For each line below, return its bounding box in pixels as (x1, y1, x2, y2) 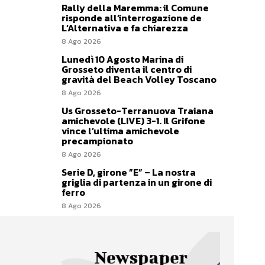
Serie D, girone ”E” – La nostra (62, 164, 196, 179)
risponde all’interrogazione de (62, 10, 202, 25)
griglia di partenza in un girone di (62, 174, 212, 189)
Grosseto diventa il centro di (62, 62, 192, 76)
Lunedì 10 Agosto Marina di (62, 51, 183, 66)
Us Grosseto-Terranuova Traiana (62, 103, 214, 118)
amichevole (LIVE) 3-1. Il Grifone (62, 113, 205, 128)
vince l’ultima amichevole (62, 123, 179, 138)
